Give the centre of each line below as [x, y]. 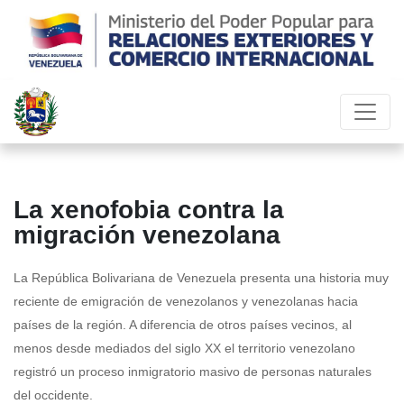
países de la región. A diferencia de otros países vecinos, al [183, 325]
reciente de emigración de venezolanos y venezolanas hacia [186, 302]
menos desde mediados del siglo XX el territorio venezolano [184, 349]
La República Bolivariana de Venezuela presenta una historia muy [201, 278]
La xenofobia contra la [149, 210]
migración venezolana [147, 235]
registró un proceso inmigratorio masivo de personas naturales [193, 372]
